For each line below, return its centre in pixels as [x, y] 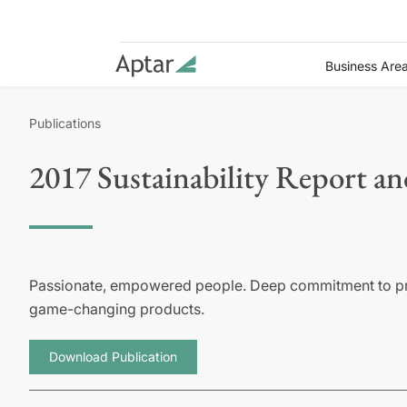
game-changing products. [117, 309]
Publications [65, 123]
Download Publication [113, 357]
